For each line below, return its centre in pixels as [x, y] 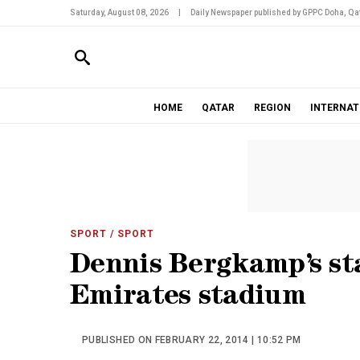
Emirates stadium [188, 299]
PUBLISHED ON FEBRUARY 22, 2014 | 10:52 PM [192, 340]
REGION [272, 108]
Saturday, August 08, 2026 [119, 12]
